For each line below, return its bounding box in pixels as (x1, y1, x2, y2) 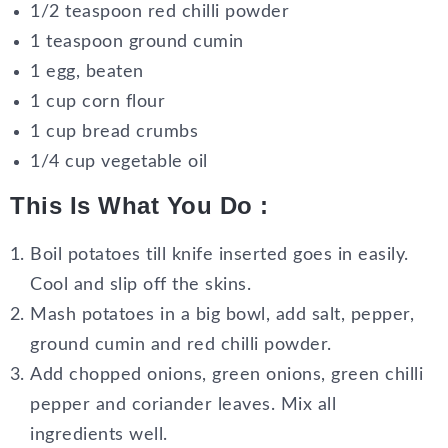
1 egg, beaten (30, 63, 144, 82)
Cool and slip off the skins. (30, 276, 251, 295)
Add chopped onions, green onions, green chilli (30, 366, 423, 385)
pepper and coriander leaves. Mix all (30, 396, 336, 415)
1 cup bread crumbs (30, 123, 198, 142)
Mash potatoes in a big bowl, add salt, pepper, (30, 306, 414, 325)
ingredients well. (30, 426, 168, 445)
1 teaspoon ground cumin (30, 33, 244, 52)
